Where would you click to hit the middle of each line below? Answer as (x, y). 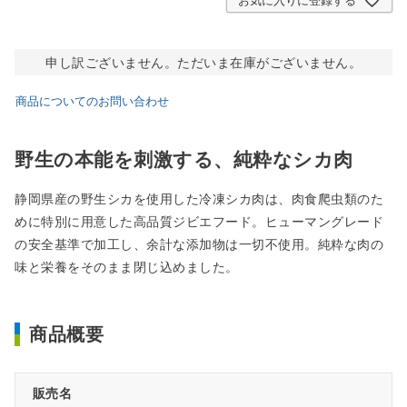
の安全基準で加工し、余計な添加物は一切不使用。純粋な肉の (199, 243)
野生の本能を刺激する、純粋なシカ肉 (184, 160)
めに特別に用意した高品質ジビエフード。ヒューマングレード (199, 221)
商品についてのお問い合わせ (92, 100)
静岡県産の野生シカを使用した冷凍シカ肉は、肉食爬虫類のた (199, 198)
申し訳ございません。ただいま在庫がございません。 (203, 62)
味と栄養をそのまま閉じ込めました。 (127, 266)
